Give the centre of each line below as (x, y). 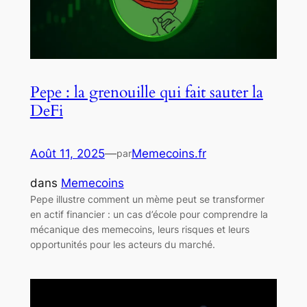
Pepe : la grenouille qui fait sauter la (146, 92)
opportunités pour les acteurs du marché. (122, 244)
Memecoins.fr (169, 153)
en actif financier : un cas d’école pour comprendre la (149, 214)
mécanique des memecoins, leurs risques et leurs (139, 229)
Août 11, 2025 (67, 153)
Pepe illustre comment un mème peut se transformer (147, 199)
